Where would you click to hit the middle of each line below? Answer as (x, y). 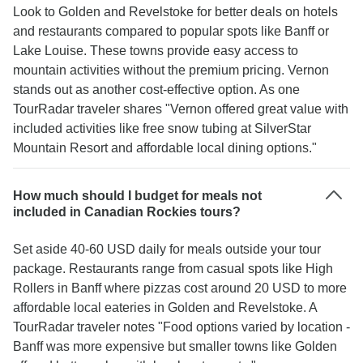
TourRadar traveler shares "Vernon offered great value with (181, 109)
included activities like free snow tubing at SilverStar (162, 128)
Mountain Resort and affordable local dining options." (165, 148)
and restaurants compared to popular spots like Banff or (171, 31)
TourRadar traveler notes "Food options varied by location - (181, 327)
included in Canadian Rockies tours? (127, 212)
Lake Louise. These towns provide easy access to (156, 51)
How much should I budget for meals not (137, 196)
